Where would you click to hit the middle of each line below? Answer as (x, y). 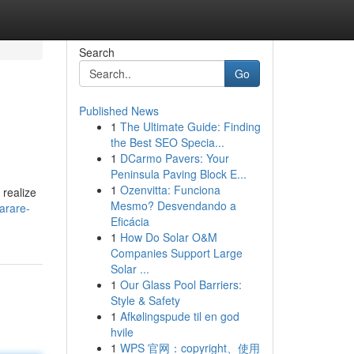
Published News (119, 111)
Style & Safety (145, 300)
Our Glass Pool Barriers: (181, 284)
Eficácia (130, 221)
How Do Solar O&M (168, 237)
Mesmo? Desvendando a (173, 205)
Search (96, 52)
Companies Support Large (176, 253)
